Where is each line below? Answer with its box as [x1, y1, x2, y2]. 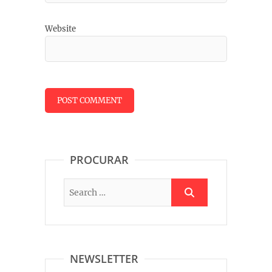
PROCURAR [70, 152, 129, 168]
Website [45, 24, 76, 35]
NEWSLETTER [70, 251, 138, 267]
